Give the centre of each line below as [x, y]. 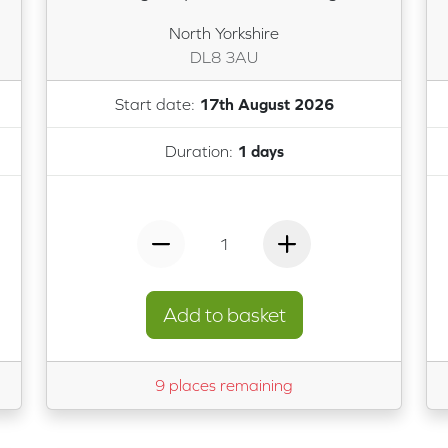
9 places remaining [224, 385]
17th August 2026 [266, 104]
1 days [260, 151]
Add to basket [224, 314]
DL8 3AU [224, 56]
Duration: [200, 151]
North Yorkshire [224, 32]
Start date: [156, 104]
